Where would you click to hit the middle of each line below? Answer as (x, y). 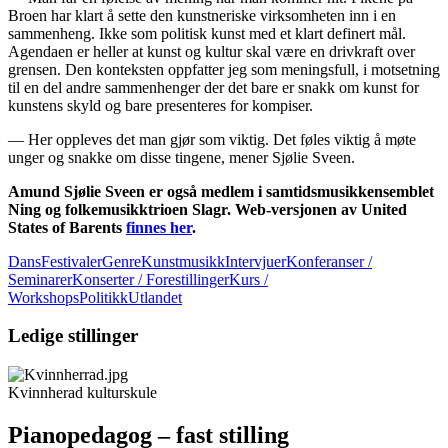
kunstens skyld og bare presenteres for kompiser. (160, 105)
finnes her (159, 227)
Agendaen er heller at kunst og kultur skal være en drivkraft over (211, 51)
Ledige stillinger (73, 336)
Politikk (103, 297)
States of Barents (67, 227)
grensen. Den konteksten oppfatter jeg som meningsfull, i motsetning (224, 69)
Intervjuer (255, 261)
